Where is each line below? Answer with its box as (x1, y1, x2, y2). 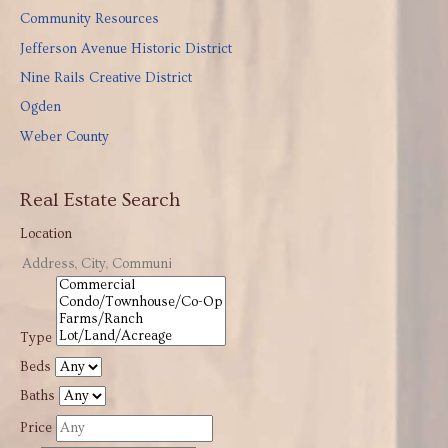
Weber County (20, 128, 109, 145)
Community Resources (20, 11, 159, 28)
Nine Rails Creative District (20, 70, 192, 87)
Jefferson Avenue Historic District (20, 40, 232, 57)
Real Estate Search (20, 188, 180, 211)
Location (20, 225, 72, 242)
